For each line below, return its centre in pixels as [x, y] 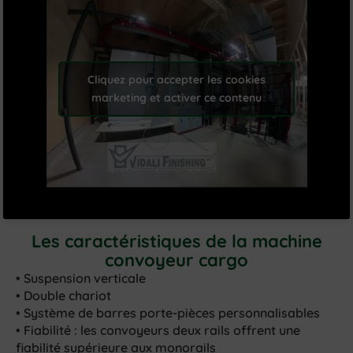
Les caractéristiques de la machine [176, 241]
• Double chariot [64, 295]
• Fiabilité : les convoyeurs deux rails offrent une [158, 330]
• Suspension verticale [81, 278]
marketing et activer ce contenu [176, 98]
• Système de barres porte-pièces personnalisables [168, 312]
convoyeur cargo [176, 260]
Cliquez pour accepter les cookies [176, 80]
